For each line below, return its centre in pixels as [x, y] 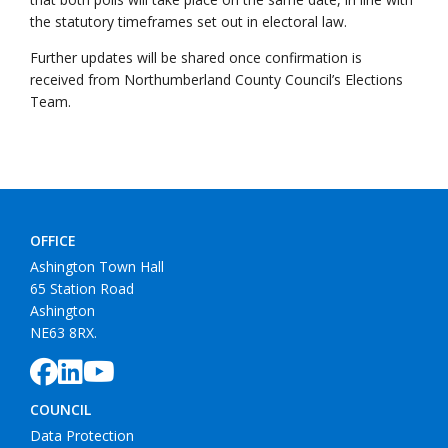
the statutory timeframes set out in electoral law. [188, 21]
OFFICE [53, 240]
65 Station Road [82, 288]
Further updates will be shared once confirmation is [196, 57]
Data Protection [82, 435]
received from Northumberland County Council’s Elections [216, 79]
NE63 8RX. [63, 332]
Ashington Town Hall [97, 266]
